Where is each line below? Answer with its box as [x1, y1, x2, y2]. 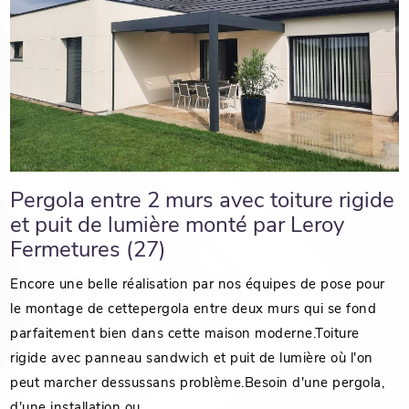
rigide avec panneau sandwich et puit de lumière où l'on [10, 352, 373, 367]
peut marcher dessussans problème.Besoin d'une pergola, [10, 377, 385, 392]
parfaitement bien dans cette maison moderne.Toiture [10, 328, 360, 342]
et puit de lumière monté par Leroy [10, 215, 345, 238]
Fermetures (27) [10, 240, 167, 263]
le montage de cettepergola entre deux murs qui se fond [10, 303, 377, 318]
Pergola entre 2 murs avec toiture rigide [10, 191, 395, 214]
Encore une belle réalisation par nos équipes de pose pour [10, 278, 385, 293]
